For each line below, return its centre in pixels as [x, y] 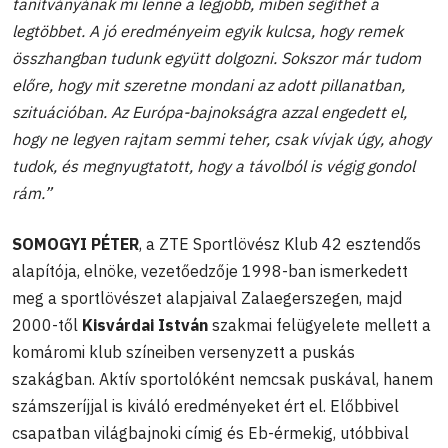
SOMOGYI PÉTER [75, 244]
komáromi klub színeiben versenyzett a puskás [183, 352]
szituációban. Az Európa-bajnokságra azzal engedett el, [209, 112]
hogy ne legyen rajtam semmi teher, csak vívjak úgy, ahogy [221, 139]
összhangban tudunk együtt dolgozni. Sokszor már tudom [216, 58]
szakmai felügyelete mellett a [319, 325]
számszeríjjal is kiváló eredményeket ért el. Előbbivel [205, 406]
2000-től [47, 325]
